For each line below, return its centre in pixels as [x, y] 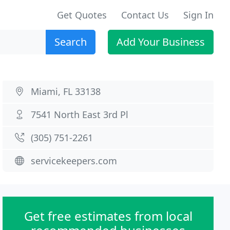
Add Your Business [161, 42]
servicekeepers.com [74, 161]
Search [71, 42]
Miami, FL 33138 [66, 91]
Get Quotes [82, 15]
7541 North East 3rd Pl [80, 114]
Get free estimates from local [108, 216]
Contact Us [145, 15]
